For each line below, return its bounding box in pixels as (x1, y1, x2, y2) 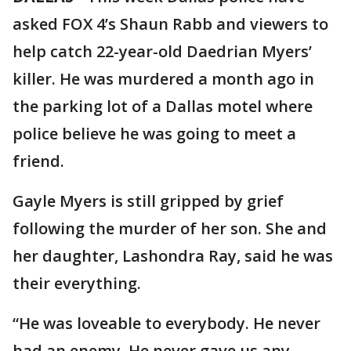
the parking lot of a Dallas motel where (13, 96, 313, 117)
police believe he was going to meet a (13, 123, 296, 144)
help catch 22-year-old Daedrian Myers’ (13, 41, 312, 62)
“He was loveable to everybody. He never (13, 313, 320, 334)
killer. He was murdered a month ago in (13, 68, 314, 89)
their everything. (13, 273, 141, 294)
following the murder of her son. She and (13, 218, 327, 239)
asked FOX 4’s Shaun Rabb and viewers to (13, 13, 328, 34)
